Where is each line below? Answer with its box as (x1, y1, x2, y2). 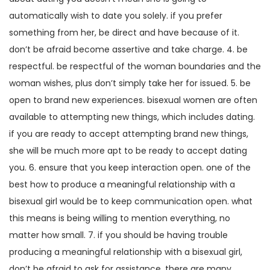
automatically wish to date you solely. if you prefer (9, 10, 222, 22)
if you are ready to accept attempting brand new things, (9, 128, 248, 140)
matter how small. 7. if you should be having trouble (9, 229, 228, 241)
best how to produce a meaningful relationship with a (9, 178, 235, 190)
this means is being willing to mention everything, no (9, 212, 230, 224)
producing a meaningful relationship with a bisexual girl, (9, 246, 242, 258)
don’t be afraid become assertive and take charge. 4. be (9, 43, 248, 55)
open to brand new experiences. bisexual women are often (9, 94, 257, 106)
